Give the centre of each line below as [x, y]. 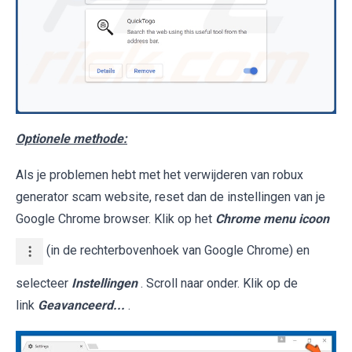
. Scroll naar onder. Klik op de [219, 284]
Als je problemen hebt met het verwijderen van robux [159, 175]
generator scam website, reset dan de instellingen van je [170, 197]
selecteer [44, 284]
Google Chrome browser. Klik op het [115, 219]
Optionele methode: [71, 139]
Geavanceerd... [81, 306]
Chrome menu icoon [272, 219]
